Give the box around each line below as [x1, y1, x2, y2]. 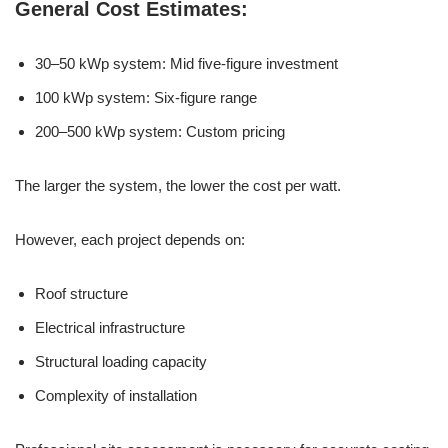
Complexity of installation [35, 387, 197, 404]
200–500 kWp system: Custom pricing [35, 123, 285, 140]
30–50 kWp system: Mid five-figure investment [35, 55, 338, 72]
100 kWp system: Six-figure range [35, 89, 257, 106]
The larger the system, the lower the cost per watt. [15, 177, 341, 194]
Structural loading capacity [35, 353, 207, 370]
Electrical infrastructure [35, 319, 185, 336]
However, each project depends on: [15, 231, 245, 248]
